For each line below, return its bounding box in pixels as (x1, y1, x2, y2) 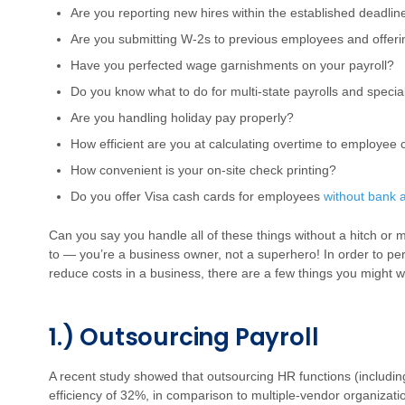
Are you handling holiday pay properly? (71, 110, 294, 125)
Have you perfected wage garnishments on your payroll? (71, 58, 394, 72)
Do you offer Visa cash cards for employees (71, 189, 324, 203)
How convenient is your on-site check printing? (71, 163, 336, 177)
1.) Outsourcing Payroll (49, 321, 319, 353)
